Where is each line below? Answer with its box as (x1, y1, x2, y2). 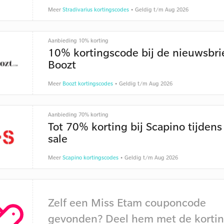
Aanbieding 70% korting (47, 111, 108, 118)
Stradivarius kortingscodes (62, 6, 129, 13)
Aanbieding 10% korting (47, 37, 108, 44)
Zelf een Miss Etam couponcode (47, 195, 206, 209)
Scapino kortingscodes (62, 154, 118, 161)
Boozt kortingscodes (62, 80, 113, 87)
